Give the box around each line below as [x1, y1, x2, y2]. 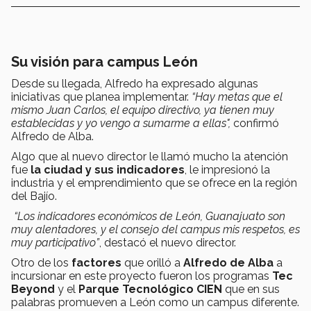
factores [69, 256, 124, 270]
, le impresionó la [185, 163, 270, 177]
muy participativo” [11, 236, 99, 250]
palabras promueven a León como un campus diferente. [11, 296, 299, 310]
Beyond [11, 283, 58, 296]
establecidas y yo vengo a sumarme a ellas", [11, 117, 230, 131]
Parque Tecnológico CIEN [76, 283, 222, 296]
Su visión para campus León [11, 53, 198, 71]
